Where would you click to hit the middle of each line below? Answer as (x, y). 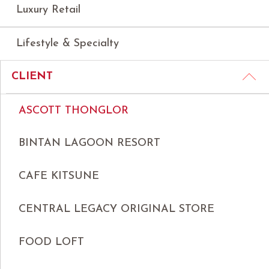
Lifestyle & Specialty (67, 43)
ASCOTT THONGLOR (74, 110)
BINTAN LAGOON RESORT (89, 144)
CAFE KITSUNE (59, 177)
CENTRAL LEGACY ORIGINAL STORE (116, 210)
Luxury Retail (48, 10)
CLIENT (32, 76)
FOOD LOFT (51, 242)
